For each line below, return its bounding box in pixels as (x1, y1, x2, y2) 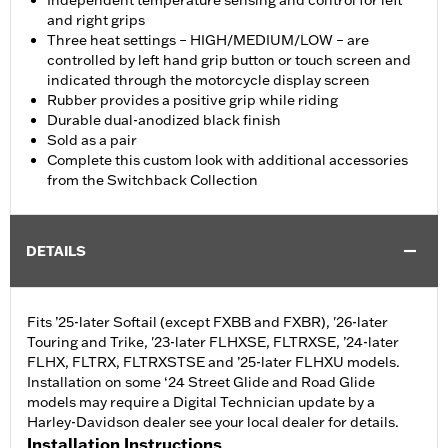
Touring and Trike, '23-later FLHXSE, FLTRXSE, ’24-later (27, 333, 399, 352)
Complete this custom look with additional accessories (47, 151, 408, 170)
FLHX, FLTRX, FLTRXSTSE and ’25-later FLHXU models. (27, 353, 400, 372)
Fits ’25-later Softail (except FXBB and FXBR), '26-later (27, 313, 388, 332)
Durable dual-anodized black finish (47, 111, 281, 130)
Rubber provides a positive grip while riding (47, 91, 338, 110)
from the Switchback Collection (47, 171, 258, 190)
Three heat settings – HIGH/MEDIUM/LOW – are (47, 31, 369, 50)
